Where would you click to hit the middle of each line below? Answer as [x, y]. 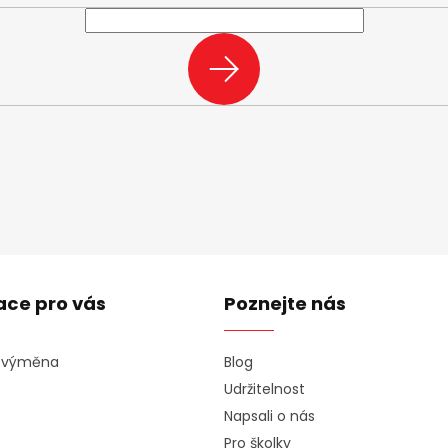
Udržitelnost [264, 389]
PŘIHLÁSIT [240, 57]
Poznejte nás [285, 304]
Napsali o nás [269, 416]
